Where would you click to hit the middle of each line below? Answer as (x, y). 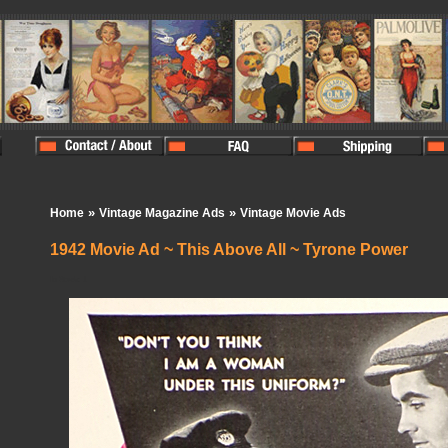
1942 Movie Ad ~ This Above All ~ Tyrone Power (229, 249)
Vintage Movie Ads (293, 213)
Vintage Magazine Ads (162, 213)
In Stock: (65, 279)
